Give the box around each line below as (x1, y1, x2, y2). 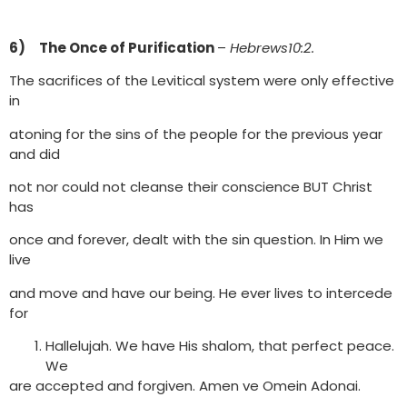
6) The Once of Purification (9, 37, 217, 57)
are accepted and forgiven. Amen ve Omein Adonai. (9, 376, 361, 396)
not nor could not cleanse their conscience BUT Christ (9, 176, 372, 196)
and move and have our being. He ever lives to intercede (9, 283, 392, 303)
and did (9, 144, 60, 164)
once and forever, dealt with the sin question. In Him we (9, 230, 383, 250)
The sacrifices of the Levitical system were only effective (9, 71, 394, 91)
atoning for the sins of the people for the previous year (9, 124, 382, 144)
